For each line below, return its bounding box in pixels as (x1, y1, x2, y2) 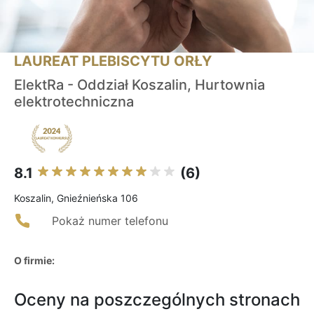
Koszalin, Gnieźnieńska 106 (14, 192, 138, 205)
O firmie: (14, 254, 55, 267)
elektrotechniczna (14, 93, 134, 111)
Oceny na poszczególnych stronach (14, 289, 300, 310)
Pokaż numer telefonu (52, 214, 168, 228)
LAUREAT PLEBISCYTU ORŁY (14, 53, 212, 70)
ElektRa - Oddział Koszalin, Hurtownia (14, 76, 265, 94)
